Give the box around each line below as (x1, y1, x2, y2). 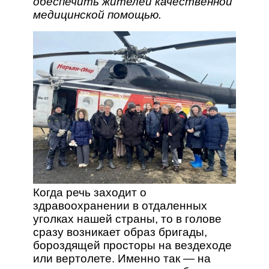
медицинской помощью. (32, 8, 162, 21)
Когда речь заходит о (32, 186, 147, 199)
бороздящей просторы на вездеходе (32, 238, 232, 252)
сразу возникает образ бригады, (32, 225, 207, 238)
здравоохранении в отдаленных (32, 199, 207, 212)
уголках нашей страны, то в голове (32, 212, 222, 225)
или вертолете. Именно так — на (32, 252, 211, 265)
